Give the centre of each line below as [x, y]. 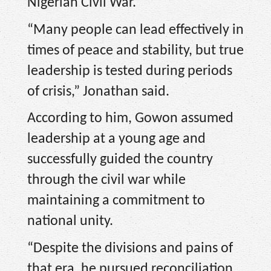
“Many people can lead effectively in [135, 30]
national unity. [70, 222]
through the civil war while [106, 181]
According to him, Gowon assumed [130, 119]
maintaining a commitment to [116, 201]
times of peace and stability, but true [135, 51]
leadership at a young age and [116, 139]
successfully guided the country [120, 160]
